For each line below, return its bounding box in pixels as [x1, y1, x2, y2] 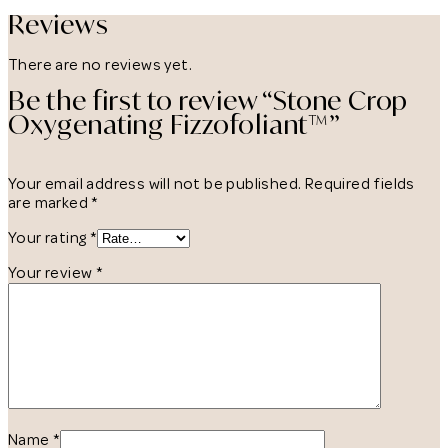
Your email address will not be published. [8, 173, 302, 194]
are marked [8, 192, 92, 213]
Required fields [304, 173, 415, 194]
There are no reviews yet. [8, 54, 192, 75]
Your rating [8, 227, 90, 248]
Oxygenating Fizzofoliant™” [8, 107, 341, 140]
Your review [8, 262, 96, 283]
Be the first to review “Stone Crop [8, 83, 409, 116]
